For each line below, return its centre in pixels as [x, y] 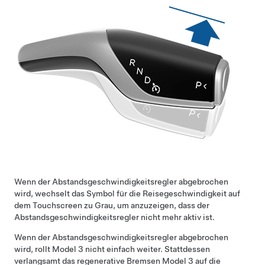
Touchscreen [57, 206]
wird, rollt [33, 249]
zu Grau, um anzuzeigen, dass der [146, 206]
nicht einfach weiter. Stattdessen [147, 249]
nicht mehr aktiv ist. [177, 217]
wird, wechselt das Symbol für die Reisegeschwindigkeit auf [127, 194]
